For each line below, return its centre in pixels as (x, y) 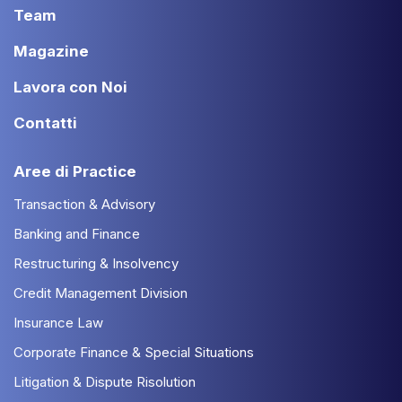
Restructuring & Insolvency (96, 263)
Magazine (51, 51)
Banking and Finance (77, 233)
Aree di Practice (75, 171)
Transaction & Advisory (84, 204)
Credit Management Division (100, 293)
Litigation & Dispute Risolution (105, 381)
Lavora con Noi (70, 87)
